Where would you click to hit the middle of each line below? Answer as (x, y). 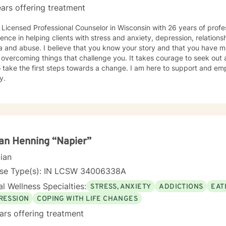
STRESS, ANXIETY (121, 187)
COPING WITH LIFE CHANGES (88, 199)
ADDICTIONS (181, 187)
